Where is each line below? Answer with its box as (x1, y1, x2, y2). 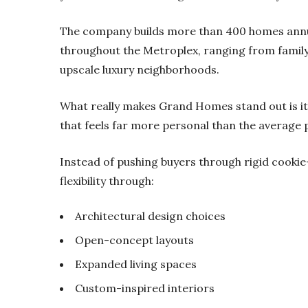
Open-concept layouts (75, 232, 194, 247)
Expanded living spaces (75, 256, 197, 271)
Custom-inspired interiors (75, 280, 214, 295)
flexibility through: (60, 173, 154, 188)
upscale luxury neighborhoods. (60, 62, 219, 76)
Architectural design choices (75, 208, 225, 223)
